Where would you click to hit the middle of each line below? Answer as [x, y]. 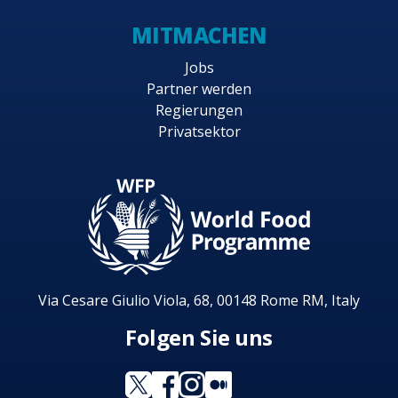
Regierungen [199, 111]
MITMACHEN [199, 35]
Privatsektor [199, 132]
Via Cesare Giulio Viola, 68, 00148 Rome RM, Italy [199, 301]
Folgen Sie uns [199, 338]
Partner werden [199, 89]
